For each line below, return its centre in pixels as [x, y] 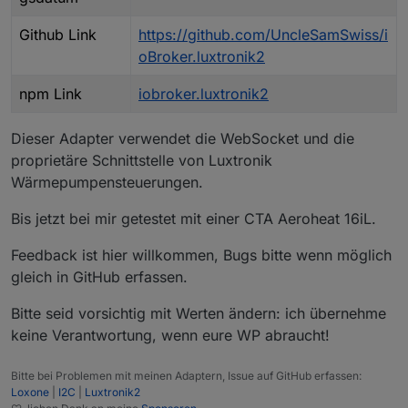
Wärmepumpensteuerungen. [107, 182]
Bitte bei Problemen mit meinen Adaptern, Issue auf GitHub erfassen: [186, 375]
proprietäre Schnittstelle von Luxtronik [142, 160]
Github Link [58, 34]
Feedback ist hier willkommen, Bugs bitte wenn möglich [201, 255]
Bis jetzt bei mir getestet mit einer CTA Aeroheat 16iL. [194, 218]
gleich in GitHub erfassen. [99, 276]
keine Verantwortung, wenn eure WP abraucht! [170, 335]
